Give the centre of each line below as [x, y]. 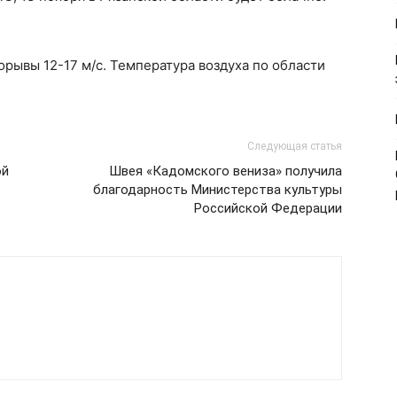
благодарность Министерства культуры [218, 190]
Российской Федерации [268, 208]
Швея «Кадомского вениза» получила [226, 171]
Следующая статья [295, 146]
